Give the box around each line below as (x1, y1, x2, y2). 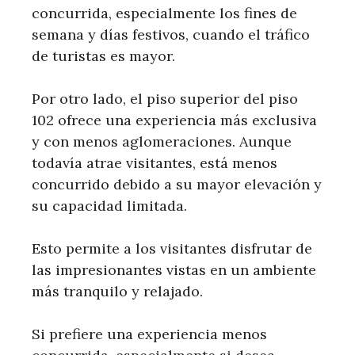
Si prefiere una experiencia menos (32, 324, 267, 343)
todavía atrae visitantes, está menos (32, 153, 277, 172)
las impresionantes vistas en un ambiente (32, 260, 316, 279)
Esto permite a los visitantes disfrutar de (32, 239, 312, 258)
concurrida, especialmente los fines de (32, 3, 297, 22)
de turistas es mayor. (32, 46, 175, 65)
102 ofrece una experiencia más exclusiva (32, 110, 317, 129)
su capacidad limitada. (32, 196, 187, 215)
